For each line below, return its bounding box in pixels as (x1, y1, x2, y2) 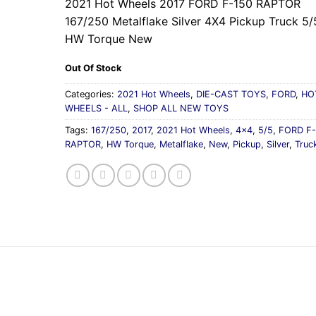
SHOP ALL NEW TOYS (133, 102, 229, 114)
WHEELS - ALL (65, 102, 128, 114)
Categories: (65, 88, 118, 99)
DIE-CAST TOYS (196, 88, 267, 99)
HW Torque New (65, 32, 153, 47)
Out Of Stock (65, 62, 122, 73)
